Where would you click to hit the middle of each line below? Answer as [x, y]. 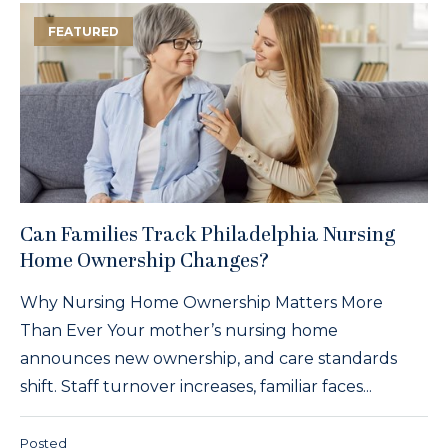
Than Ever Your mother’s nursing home [179, 330]
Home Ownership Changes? [145, 261]
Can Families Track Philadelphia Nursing [207, 235]
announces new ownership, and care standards [208, 358]
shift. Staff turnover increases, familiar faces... [196, 386]
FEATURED [83, 31]
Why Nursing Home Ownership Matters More [201, 302]
